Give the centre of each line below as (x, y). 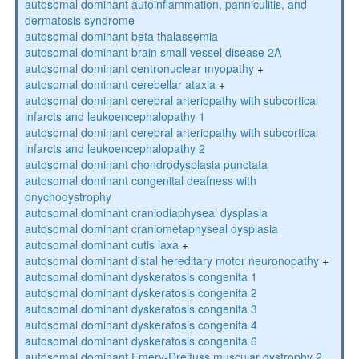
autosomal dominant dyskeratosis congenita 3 (141, 309)
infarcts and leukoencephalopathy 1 (115, 116)
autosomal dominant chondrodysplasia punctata (146, 164)
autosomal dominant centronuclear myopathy (139, 68)
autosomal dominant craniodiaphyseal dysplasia (146, 212)
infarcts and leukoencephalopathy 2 (115, 148)
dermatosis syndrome (79, 20)
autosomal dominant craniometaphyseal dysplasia (151, 228)
